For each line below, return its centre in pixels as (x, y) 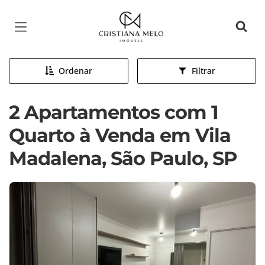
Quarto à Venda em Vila (120, 135)
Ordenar (75, 71)
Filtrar (203, 71)
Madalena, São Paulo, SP (123, 158)
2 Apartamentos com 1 (114, 112)
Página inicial (132, 17)
